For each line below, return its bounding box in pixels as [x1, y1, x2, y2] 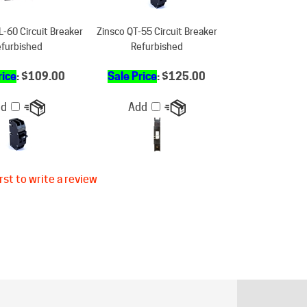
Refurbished [130, 17, 183, 28]
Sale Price [108, 46, 157, 59]
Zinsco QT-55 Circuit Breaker [96, 2, 217, 13]
